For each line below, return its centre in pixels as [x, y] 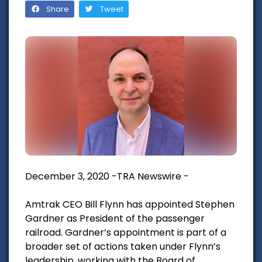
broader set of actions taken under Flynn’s [123, 246]
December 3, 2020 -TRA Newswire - [107, 176]
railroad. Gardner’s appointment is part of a [126, 232]
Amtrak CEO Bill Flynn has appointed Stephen [130, 204]
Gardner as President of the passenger [115, 218]
